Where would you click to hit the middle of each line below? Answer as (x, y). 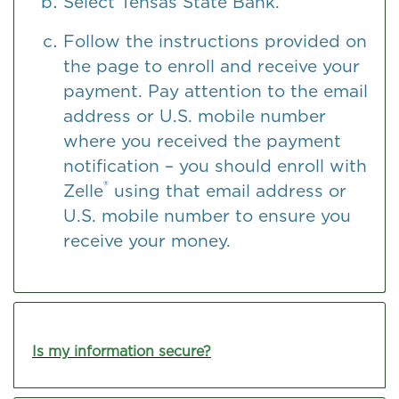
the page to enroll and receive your (212, 66)
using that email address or (228, 191)
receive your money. (147, 240)
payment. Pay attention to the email (216, 91)
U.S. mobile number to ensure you (207, 216)
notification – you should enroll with (215, 166)
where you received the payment (202, 141)
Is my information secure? (122, 351)
